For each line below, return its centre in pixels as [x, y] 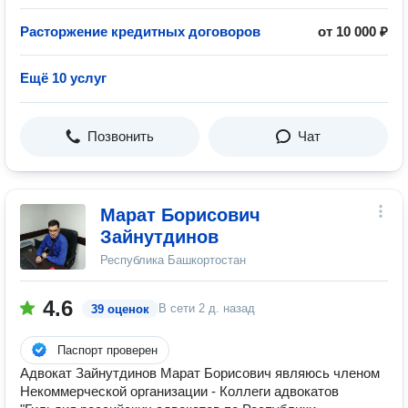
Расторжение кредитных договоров [140, 31]
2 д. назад [227, 308]
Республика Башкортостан [173, 260]
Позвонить [121, 136]
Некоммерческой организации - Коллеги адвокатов [179, 391]
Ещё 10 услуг [63, 78]
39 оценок [120, 309]
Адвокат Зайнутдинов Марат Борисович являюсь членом [200, 373]
